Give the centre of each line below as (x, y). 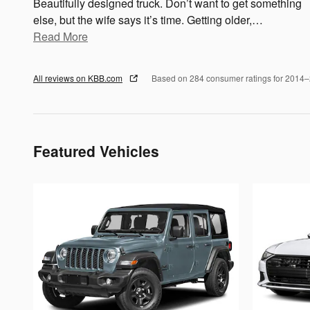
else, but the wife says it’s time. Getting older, (143, 19)
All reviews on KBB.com (78, 77)
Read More (65, 36)
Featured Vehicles (96, 151)
